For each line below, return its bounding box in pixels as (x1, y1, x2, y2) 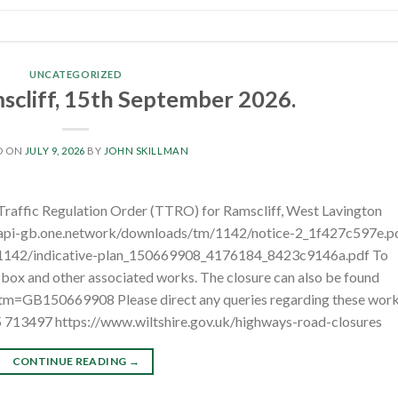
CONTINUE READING (12, 354, 129, 368)
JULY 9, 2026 (24, 144, 85, 156)
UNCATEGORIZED (29, 68, 123, 81)
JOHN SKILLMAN (103, 144, 189, 156)
